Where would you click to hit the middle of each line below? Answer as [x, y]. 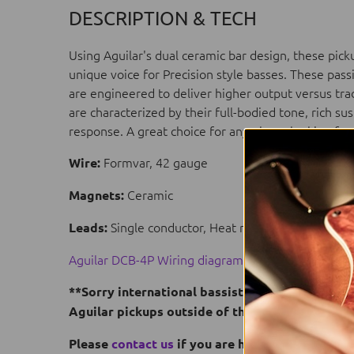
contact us [143, 344]
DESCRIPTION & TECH [163, 18]
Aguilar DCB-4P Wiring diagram [156, 260]
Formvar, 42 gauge [154, 162]
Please [90, 344]
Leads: [88, 228]
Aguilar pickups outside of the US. [171, 311]
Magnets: [96, 195]
